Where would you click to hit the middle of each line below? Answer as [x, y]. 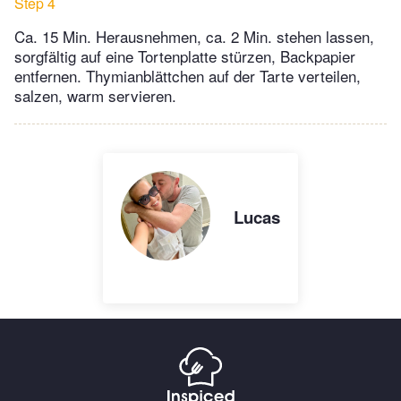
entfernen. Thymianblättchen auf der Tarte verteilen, [188, 75]
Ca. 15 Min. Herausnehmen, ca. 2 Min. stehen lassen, [194, 36]
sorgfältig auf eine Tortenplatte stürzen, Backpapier [185, 55]
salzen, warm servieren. [95, 95]
